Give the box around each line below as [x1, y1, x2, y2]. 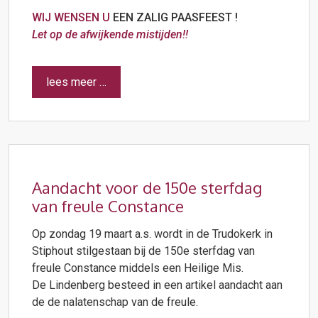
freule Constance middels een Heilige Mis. [32, 261, 243, 275]
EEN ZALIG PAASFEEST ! [113, 10, 238, 24]
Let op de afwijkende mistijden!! [32, 27, 188, 41]
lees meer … [46, 75, 106, 89]
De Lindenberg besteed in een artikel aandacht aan [32, 278, 283, 292]
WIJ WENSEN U [32, 10, 113, 24]
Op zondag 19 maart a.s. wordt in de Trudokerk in [32, 226, 273, 241]
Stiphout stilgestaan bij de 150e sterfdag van [32, 243, 255, 258]
